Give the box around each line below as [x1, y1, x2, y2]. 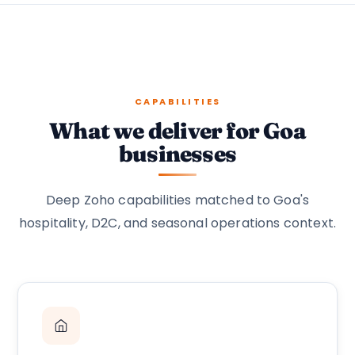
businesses [119, 140, 236, 167]
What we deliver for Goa [49, 117, 306, 144]
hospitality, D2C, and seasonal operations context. [18, 213, 336, 232]
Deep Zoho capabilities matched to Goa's [45, 190, 310, 209]
